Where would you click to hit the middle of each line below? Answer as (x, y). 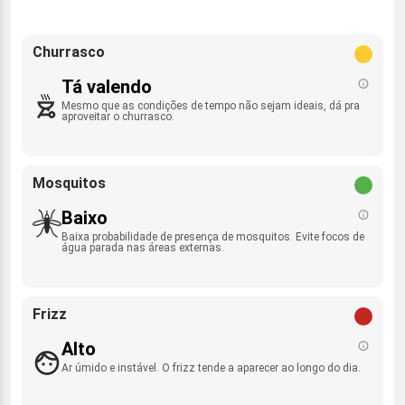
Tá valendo (107, 87)
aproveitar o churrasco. (118, 117)
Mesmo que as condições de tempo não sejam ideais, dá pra (211, 106)
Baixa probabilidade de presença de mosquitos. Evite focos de (213, 237)
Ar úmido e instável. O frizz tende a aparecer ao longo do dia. (211, 368)
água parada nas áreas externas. (143, 248)
